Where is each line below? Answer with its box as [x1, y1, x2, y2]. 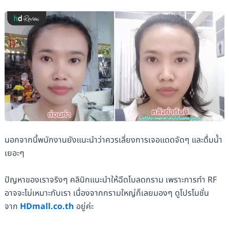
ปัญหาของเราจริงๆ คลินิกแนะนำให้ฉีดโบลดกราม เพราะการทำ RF [4, 173, 217, 186]
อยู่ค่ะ [74, 200, 94, 213]
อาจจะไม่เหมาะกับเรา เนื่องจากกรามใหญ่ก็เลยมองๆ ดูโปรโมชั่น [4, 187, 209, 199]
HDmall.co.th [19, 200, 74, 213]
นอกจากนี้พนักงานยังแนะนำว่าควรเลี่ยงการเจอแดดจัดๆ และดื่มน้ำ [4, 134, 222, 147]
